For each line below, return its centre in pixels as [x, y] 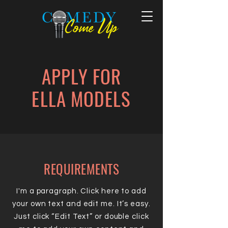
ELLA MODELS [81, 98]
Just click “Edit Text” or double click [81, 217]
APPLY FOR [81, 76]
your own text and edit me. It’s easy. [81, 204]
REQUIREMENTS [81, 169]
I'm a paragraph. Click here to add [81, 191]
